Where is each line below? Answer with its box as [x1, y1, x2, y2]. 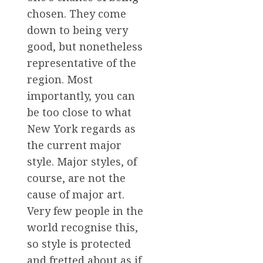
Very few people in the [27, 203, 143, 218]
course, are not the [27, 170, 126, 185]
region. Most [27, 72, 93, 86]
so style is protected [27, 236, 131, 251]
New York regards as [27, 121, 136, 136]
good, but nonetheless [27, 39, 143, 53]
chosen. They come [27, 6, 126, 21]
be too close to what [27, 104, 131, 119]
